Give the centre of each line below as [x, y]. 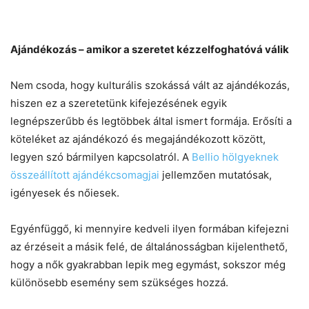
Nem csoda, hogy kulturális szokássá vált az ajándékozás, [150, 85]
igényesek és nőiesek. [65, 192]
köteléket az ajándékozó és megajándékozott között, [138, 139]
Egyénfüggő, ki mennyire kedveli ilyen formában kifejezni [150, 228]
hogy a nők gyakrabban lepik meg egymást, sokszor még [148, 264]
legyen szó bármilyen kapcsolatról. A [101, 157]
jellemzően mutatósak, [216, 175]
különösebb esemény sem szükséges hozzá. [119, 282]
